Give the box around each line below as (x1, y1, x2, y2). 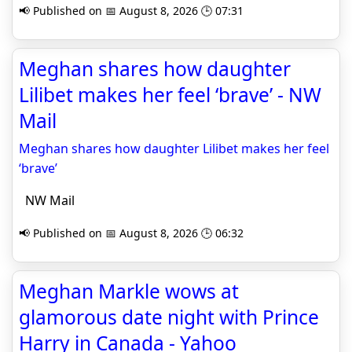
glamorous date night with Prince (19, 304, 319, 330)
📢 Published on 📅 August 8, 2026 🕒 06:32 (19, 225, 244, 240)
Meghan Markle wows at (19, 278, 239, 304)
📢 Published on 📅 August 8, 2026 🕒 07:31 (19, 3, 244, 18)
